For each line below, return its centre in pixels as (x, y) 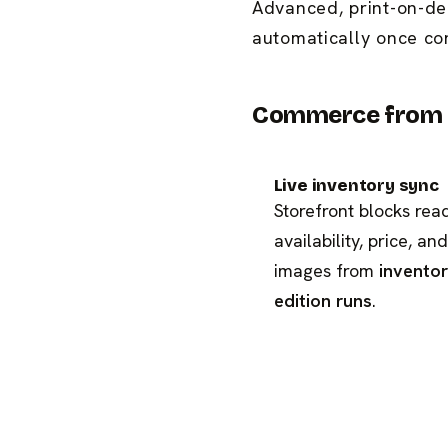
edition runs (322, 301)
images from (326, 271)
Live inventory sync (356, 186)
